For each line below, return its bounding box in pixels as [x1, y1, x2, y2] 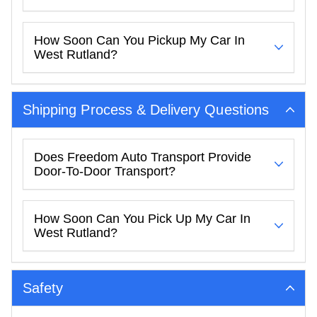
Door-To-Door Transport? [34, 163, 175, 178]
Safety [23, 279, 64, 296]
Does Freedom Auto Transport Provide [34, 149, 251, 164]
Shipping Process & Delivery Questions [23, 101, 269, 117]
